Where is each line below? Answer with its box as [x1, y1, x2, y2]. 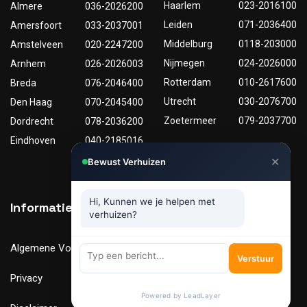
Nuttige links [164, 199, 241, 216]
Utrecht [164, 96, 196, 108]
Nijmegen [164, 58, 205, 69]
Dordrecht [10, 116, 53, 127]
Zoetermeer [164, 115, 217, 127]
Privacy [10, 272, 42, 285]
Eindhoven [10, 135, 56, 147]
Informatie [10, 199, 73, 216]
